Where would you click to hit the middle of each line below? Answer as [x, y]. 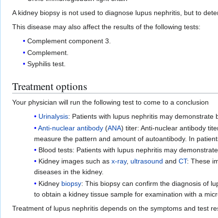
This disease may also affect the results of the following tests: [106, 27]
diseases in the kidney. [69, 172]
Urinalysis [53, 117]
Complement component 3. [69, 41]
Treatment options [50, 86]
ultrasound [146, 161]
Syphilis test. [47, 64]
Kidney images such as [75, 161]
